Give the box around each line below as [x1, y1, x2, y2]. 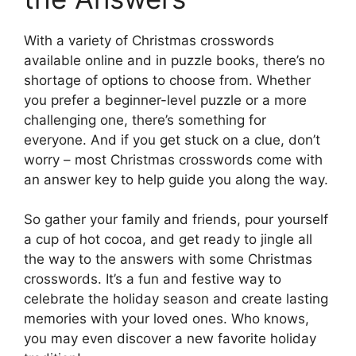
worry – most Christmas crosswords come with [24, 151, 323, 168]
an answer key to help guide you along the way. [24, 171, 328, 188]
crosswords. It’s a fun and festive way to [24, 271, 281, 288]
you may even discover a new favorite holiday [24, 331, 316, 347]
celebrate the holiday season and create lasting [24, 291, 328, 308]
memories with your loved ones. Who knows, [24, 311, 309, 327]
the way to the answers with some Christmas [24, 251, 312, 268]
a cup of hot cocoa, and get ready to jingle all [24, 231, 312, 248]
